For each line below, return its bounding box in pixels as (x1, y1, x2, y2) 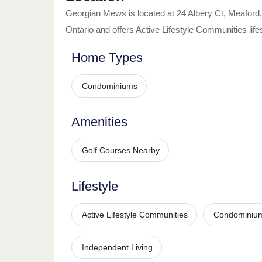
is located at (126, 8, 174, 18)
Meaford (228, 8, 260, 18)
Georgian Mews (65, 8, 126, 18)
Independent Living (82, 243, 153, 252)
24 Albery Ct (177, 8, 223, 18)
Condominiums (82, 81, 137, 91)
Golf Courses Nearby (82, 146, 160, 155)
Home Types (71, 50, 143, 65)
